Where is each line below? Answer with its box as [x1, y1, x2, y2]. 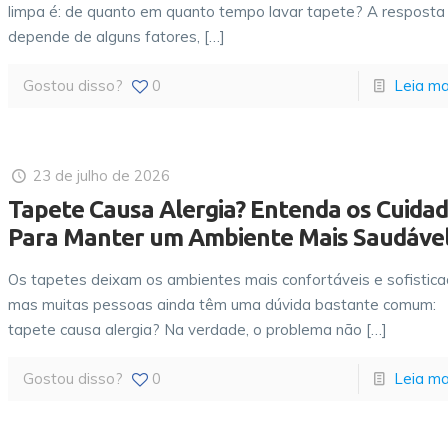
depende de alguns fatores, [8, 27, 201, 46]
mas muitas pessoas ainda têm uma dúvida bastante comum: [8, 295, 437, 314]
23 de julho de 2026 [33, 166, 171, 185]
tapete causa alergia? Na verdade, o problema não [8, 320, 363, 339]
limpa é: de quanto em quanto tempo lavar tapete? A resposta [8, 2, 446, 21]
